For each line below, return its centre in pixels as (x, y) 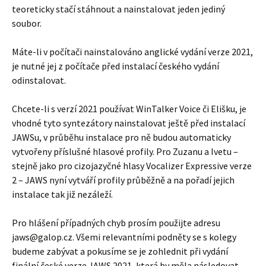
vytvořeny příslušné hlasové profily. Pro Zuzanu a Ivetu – (125, 151)
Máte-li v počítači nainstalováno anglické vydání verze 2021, (132, 51)
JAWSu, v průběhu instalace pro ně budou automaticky (121, 137)
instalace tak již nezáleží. (62, 194)
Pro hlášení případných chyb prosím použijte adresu (116, 222)
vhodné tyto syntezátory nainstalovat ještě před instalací (129, 123)
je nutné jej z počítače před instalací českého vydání (115, 66)
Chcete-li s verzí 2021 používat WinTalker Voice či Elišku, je (129, 108)
